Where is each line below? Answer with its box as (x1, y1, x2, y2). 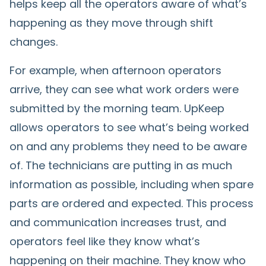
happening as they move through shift (9, 15, 213, 30)
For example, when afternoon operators (9, 62, 221, 78)
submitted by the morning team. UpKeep (9, 100, 224, 116)
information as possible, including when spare (9, 176, 254, 192)
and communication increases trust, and (9, 214, 226, 230)
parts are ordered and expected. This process (9, 195, 254, 211)
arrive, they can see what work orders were (9, 81, 239, 97)
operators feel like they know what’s (9, 233, 200, 249)
